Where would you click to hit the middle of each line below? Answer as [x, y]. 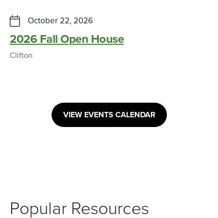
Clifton [21, 55]
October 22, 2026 [60, 20]
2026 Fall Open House [67, 39]
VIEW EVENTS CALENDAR [109, 115]
